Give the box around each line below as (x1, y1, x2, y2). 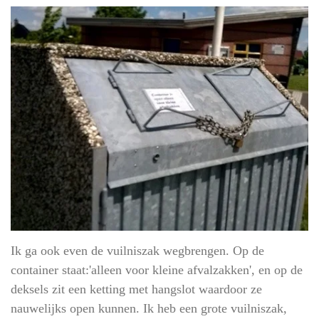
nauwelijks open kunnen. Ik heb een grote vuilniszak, (11, 300, 287, 315)
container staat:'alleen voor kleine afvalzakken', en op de (11, 262, 303, 277)
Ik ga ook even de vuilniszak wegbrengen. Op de (11, 243, 264, 258)
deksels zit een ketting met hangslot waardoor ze (11, 281, 262, 296)
